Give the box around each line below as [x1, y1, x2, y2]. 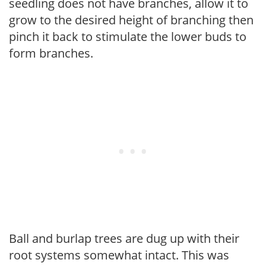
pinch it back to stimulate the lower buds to [9, 28, 246, 45]
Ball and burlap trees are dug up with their [9, 230, 239, 246]
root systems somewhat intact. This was [9, 246, 229, 263]
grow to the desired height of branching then [9, 11, 254, 28]
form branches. [9, 45, 93, 61]
